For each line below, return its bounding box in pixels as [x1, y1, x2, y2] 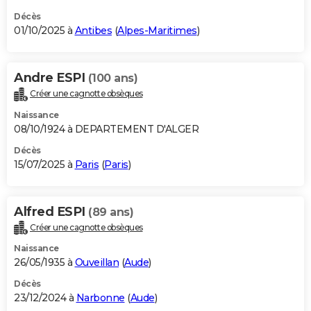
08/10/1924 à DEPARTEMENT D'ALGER [14, 122, 199, 135]
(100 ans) [87, 71, 137, 85]
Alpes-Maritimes [117, 24, 197, 37]
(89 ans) [88, 205, 133, 219]
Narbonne [76, 292, 125, 305]
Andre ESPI [14, 69, 88, 85]
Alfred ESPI [14, 203, 88, 219]
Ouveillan [74, 256, 119, 269]
